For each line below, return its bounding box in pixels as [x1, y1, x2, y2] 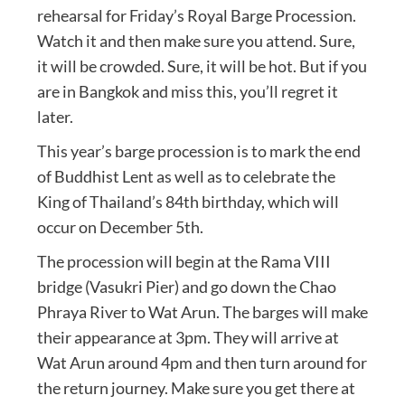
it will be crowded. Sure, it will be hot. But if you [36, 56, 367, 77]
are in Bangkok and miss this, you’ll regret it [36, 81, 338, 102]
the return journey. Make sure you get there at [36, 378, 355, 399]
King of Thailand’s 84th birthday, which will [36, 192, 339, 212]
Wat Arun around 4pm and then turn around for [36, 353, 367, 373]
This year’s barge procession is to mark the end [36, 141, 361, 162]
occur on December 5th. [36, 217, 203, 238]
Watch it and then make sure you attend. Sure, [36, 31, 355, 52]
